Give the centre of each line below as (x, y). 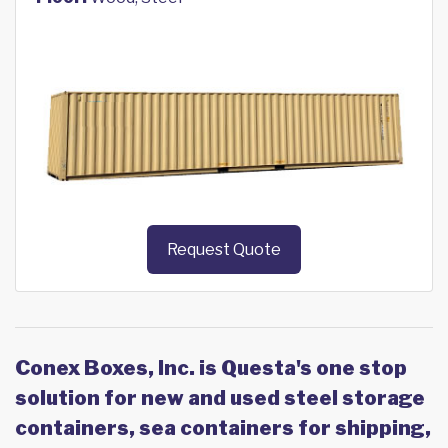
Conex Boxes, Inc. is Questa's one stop (211, 368)
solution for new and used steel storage (220, 398)
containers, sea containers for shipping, (223, 428)
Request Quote (224, 250)
